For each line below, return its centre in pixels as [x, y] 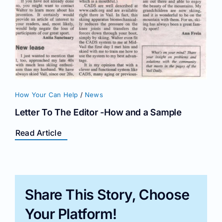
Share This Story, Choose [107, 195]
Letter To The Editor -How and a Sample [98, 112]
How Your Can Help [47, 95]
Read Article [38, 133]
